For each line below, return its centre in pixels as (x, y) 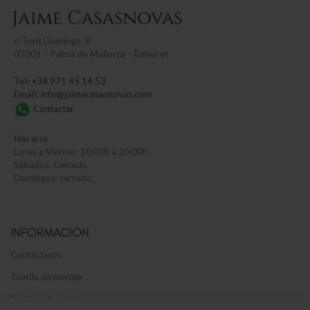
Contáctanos (36, 255)
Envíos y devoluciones (55, 299)
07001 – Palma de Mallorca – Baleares (91, 54)
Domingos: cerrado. (54, 178)
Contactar (53, 109)
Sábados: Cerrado (51, 165)
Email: (27, 94)
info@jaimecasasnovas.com (96, 94)
